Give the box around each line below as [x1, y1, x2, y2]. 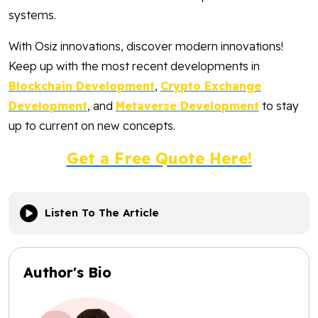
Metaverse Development [116, 99, 259, 114]
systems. [9, 8, 56, 23]
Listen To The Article [45, 206, 159, 220]
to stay [259, 99, 299, 114]
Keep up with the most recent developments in [9, 59, 260, 74]
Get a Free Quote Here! [66, 148, 252, 169]
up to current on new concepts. [9, 119, 175, 133]
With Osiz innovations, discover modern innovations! [9, 39, 283, 54]
